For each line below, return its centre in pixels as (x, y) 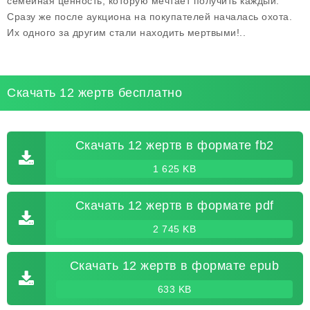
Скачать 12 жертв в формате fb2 (174, 145)
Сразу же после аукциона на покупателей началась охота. (149, 17)
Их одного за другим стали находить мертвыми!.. (126, 33)
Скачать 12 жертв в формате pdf (174, 206)
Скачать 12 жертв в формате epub (174, 266)
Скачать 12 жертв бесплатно (94, 93)
